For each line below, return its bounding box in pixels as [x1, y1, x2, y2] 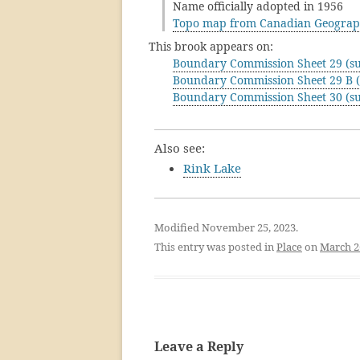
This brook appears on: [149, 39, 273, 54]
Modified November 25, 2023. [154, 220, 298, 235]
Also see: [154, 140, 205, 156]
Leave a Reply [154, 337, 243, 355]
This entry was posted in [154, 239, 276, 254]
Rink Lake [183, 160, 241, 176]
